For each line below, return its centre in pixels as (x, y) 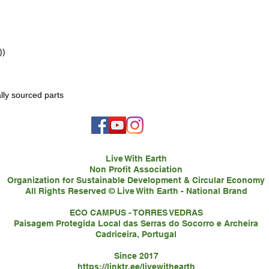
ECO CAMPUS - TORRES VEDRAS (136, 213)
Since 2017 (136, 256)
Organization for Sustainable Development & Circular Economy (136, 180)
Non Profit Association (136, 169)
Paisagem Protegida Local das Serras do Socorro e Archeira (136, 223)
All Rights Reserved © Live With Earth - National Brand (136, 191)
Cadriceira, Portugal (136, 234)
